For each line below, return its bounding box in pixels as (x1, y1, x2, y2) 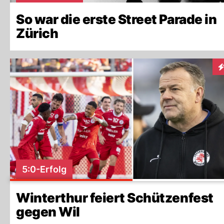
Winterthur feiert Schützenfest (16, 190, 213, 205)
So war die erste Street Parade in (16, 11, 217, 27)
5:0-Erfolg (22, 164, 66, 174)
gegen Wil (16, 204, 80, 219)
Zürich (16, 25, 58, 41)
